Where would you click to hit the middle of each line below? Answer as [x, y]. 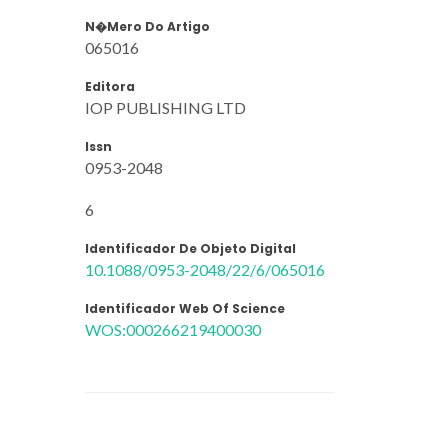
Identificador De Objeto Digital [190, 248]
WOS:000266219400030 [173, 329]
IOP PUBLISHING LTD [165, 107]
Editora [110, 86]
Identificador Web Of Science [185, 308]
